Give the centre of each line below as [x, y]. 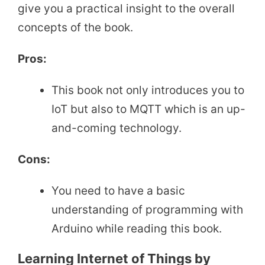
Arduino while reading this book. [137, 229]
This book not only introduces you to [148, 91]
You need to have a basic [118, 191]
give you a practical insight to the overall [126, 9]
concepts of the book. [75, 28]
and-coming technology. [117, 128]
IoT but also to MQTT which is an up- [148, 109]
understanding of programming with [147, 210]
